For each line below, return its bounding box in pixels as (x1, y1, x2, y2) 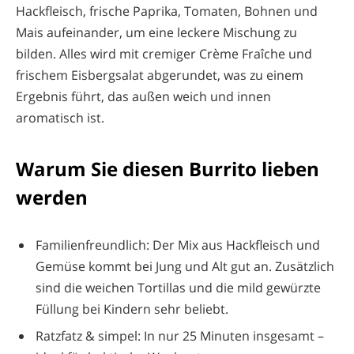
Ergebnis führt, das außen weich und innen (16, 88, 271, 106)
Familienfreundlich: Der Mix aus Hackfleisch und (36, 235, 320, 254)
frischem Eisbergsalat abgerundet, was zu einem (16, 66, 303, 85)
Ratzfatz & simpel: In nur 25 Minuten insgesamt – (36, 326, 324, 345)
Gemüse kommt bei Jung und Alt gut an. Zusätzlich (36, 257, 334, 275)
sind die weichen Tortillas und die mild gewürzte (36, 278, 321, 296)
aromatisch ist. (16, 109, 104, 127)
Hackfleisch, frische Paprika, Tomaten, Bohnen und (16, 2, 318, 21)
